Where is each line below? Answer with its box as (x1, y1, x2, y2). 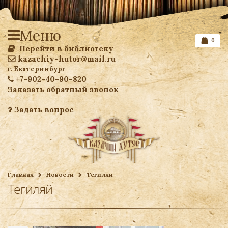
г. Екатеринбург (8, 65, 65, 73)
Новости (46, 170, 74, 178)
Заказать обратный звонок (8, 84, 119, 94)
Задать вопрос (12, 105, 74, 115)
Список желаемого (136, 163, 215, 173)
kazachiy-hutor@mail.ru (18, 54, 116, 64)
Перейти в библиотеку (17, 44, 113, 53)
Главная (8, 170, 34, 178)
